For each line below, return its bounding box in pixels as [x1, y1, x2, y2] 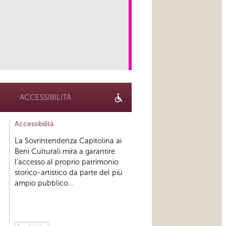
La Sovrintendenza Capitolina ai [14, 136, 122, 146]
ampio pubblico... [14, 179, 74, 188]
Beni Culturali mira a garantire [14, 147, 115, 156]
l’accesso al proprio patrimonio [14, 157, 119, 167]
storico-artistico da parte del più [14, 168, 123, 178]
